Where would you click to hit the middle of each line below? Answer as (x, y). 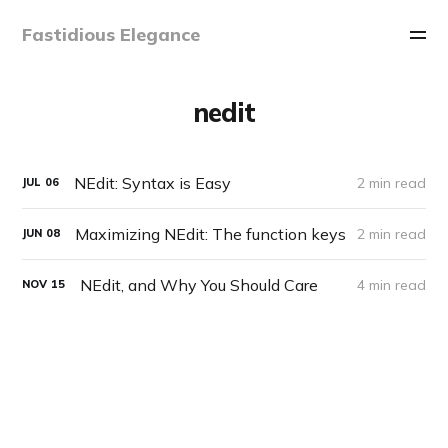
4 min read (391, 284)
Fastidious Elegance (111, 34)
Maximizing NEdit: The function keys (211, 233)
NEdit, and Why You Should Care (199, 284)
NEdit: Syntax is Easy (153, 182)
